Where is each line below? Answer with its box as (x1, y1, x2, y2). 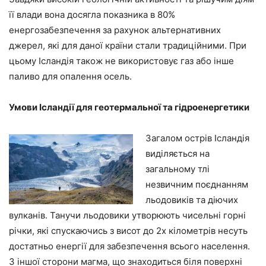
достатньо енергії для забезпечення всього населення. (9, 240, 250, 252)
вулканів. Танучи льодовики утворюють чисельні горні (9, 210, 246, 221)
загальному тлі (145, 163, 210, 175)
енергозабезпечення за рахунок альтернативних (9, 24, 221, 36)
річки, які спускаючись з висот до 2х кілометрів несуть (9, 225, 248, 237)
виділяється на (145, 148, 210, 160)
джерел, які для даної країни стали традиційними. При (9, 40, 246, 52)
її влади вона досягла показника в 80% (9, 9, 175, 21)
